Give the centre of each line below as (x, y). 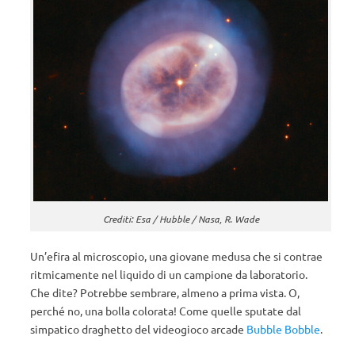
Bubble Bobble (283, 329)
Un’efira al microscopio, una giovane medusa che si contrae (176, 256)
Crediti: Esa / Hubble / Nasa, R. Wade (181, 219)
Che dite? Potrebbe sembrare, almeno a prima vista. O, (165, 292)
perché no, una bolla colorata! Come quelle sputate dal (166, 311)
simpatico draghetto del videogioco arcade (138, 329)
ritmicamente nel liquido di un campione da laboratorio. (169, 274)
